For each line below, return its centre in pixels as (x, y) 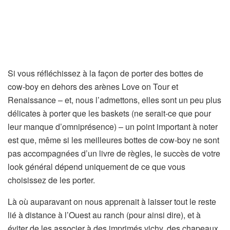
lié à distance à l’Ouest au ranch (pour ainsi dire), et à (104, 215)
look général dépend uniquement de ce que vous (97, 167)
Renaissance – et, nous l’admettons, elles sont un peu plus (114, 100)
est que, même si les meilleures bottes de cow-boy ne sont (113, 140)
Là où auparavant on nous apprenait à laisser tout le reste (112, 202)
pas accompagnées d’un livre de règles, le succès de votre (114, 154)
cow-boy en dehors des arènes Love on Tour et (93, 87)
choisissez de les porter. (51, 180)
